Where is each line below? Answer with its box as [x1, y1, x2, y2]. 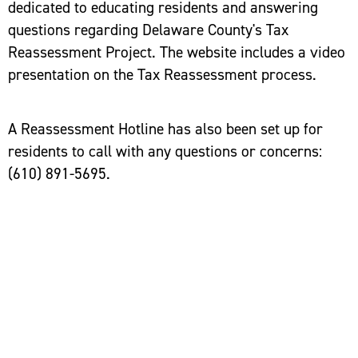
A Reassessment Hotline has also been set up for [8, 118, 323, 139]
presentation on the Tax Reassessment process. [8, 64, 316, 85]
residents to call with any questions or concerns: [8, 141, 322, 161]
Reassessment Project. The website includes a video [8, 42, 345, 62]
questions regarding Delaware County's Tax [8, 19, 288, 40]
